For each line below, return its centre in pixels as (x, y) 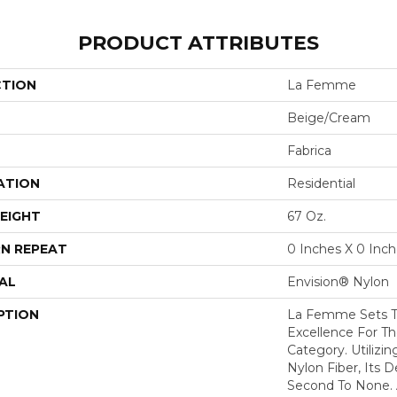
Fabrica (309, 151)
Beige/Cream (329, 118)
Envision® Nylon (338, 282)
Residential (321, 183)
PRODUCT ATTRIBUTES (198, 43)
